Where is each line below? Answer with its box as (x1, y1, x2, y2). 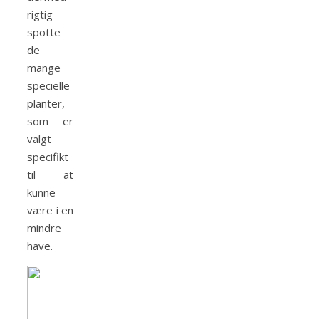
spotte (27, 25, 61, 40)
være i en (27, 203, 73, 218)
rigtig (27, 7, 53, 22)
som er (27, 114, 73, 129)
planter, (27, 96, 65, 111)
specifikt (27, 150, 68, 164)
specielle (27, 78, 70, 93)
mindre (27, 221, 61, 236)
